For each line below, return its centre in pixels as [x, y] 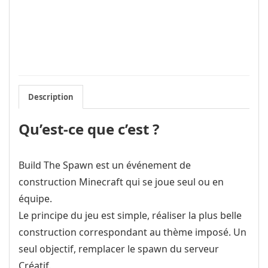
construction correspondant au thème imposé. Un [133, 232]
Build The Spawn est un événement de [105, 165]
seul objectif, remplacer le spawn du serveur [119, 249]
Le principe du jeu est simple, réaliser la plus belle [130, 215]
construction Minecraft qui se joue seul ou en [121, 182]
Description [51, 97]
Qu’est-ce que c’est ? [89, 129]
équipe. [35, 198]
